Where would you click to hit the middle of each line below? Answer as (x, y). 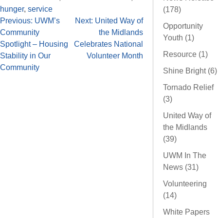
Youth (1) (179, 38)
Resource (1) (185, 54)
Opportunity (183, 26)
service (40, 9)
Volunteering (185, 184)
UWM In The (185, 156)
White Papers (186, 212)
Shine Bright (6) (190, 71)
